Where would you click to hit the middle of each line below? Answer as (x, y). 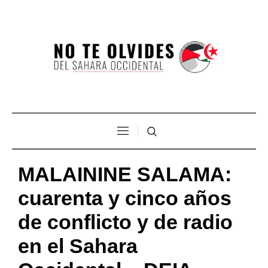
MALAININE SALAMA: (125, 174)
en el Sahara (78, 246)
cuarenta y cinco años (125, 198)
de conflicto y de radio (125, 222)
